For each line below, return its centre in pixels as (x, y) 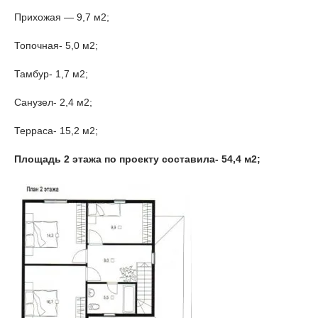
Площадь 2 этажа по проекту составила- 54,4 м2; (137, 159)
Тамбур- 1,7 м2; (51, 74)
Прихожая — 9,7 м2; (62, 17)
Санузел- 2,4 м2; (53, 103)
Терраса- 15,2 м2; (56, 131)
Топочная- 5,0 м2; (56, 46)
